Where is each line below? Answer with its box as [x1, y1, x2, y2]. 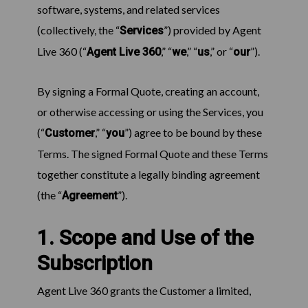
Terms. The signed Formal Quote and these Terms [36, 147, 268, 161]
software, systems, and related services [36, 3, 220, 16]
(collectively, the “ [36, 23, 120, 37]
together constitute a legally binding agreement [36, 168, 260, 181]
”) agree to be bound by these [124, 126, 262, 140]
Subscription [36, 251, 153, 276]
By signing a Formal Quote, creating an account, [36, 85, 259, 98]
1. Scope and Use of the [36, 225, 254, 250]
